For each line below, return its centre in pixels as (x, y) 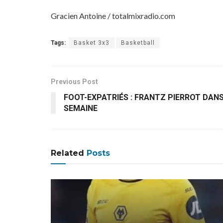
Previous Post (74, 81)
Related (67, 153)
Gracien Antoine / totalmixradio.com (113, 15)
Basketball (138, 43)
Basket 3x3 (92, 43)
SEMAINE (81, 108)
